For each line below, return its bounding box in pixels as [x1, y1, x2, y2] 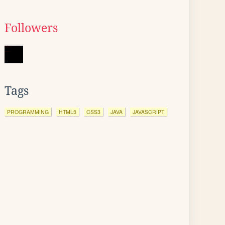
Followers [5, 22, 58, 35]
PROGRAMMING [7, 108, 49, 116]
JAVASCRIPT [133, 108, 164, 116]
